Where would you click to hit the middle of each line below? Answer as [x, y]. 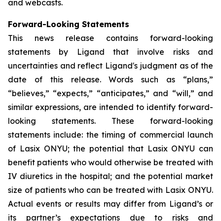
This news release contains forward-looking [110, 38]
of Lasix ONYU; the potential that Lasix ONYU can [110, 148]
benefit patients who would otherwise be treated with [110, 162]
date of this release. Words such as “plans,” [110, 79]
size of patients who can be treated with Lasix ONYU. [110, 190]
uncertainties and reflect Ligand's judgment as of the [110, 66]
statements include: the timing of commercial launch [110, 135]
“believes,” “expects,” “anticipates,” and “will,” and [110, 93]
